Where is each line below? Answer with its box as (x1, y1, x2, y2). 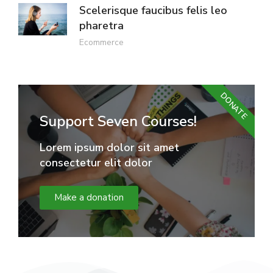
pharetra (79, 18, 124, 33)
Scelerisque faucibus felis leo (79, 2, 227, 18)
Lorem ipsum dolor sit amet (40, 140, 179, 155)
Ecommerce (79, 36, 124, 48)
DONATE (218, 90, 249, 122)
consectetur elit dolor (40, 155, 152, 170)
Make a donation (54, 191, 124, 204)
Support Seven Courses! (40, 111, 197, 131)
